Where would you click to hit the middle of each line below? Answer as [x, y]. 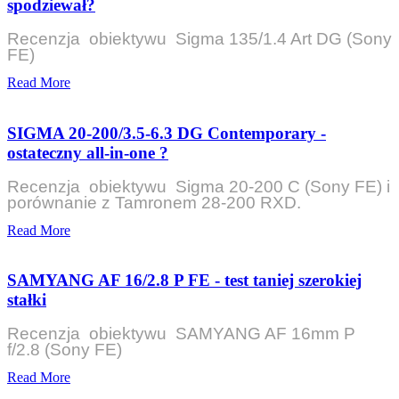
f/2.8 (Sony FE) [65, 350]
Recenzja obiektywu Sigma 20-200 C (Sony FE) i [199, 186]
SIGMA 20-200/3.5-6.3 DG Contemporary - [167, 133]
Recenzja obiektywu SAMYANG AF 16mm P [181, 334]
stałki [27, 300]
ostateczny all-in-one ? [88, 152]
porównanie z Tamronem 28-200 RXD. [156, 202]
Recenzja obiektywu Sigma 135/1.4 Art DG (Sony [199, 39]
